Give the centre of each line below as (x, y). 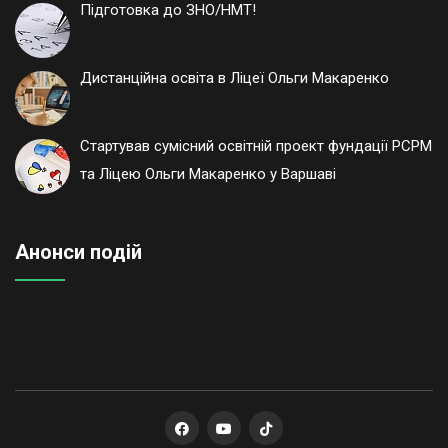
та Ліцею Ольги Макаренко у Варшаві (208, 174)
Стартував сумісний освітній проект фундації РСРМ (256, 146)
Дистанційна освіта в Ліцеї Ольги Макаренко (234, 78)
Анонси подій (78, 252)
